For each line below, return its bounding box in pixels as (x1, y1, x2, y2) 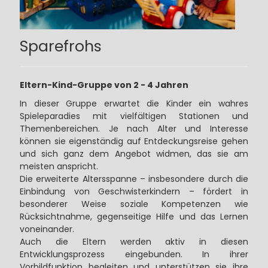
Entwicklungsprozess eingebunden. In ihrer (19, 248, 249, 261)
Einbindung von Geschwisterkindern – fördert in (19, 185, 249, 198)
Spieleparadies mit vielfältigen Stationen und (19, 110, 249, 123)
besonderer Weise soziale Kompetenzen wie (19, 198, 249, 211)
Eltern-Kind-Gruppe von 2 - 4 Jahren (19, 79, 188, 92)
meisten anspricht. (19, 160, 98, 173)
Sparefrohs (19, 36, 102, 57)
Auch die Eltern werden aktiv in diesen (19, 236, 249, 248)
